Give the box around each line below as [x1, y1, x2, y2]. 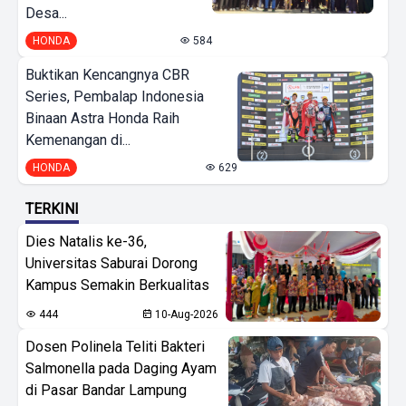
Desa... [25, 4, 67, 22]
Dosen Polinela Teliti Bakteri [25, 337, 205, 355]
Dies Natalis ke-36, [25, 232, 147, 250]
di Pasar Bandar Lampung [25, 381, 187, 399]
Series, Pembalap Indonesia [25, 87, 204, 105]
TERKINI [25, 199, 79, 217]
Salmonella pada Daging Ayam [25, 359, 217, 377]
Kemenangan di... [25, 130, 130, 149]
